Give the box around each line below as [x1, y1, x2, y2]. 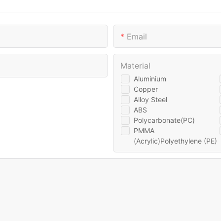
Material [120, 61, 150, 71]
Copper [134, 85, 158, 94]
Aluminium [134, 74, 166, 83]
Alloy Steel [134, 95, 167, 104]
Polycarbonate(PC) [134, 116, 195, 125]
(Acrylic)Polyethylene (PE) [134, 137, 217, 146]
